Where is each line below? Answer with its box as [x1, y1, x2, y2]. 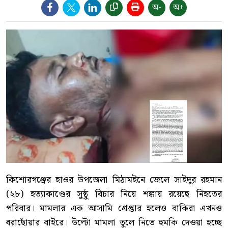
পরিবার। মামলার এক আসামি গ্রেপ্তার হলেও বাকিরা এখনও [6, 201, 222, 216]
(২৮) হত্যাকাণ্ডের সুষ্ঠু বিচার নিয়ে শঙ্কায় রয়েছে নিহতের [6, 187, 222, 202]
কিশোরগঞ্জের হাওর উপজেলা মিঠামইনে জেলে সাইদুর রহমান [6, 173, 222, 188]
